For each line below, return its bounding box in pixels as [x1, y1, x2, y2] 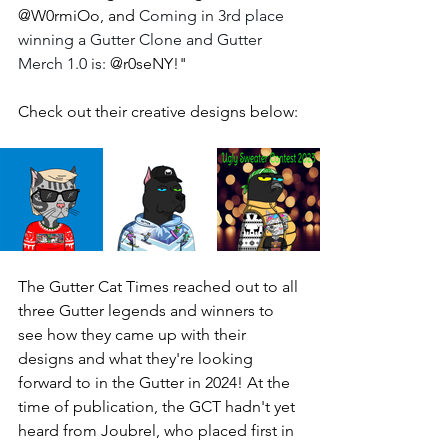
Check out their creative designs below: [18, 102, 302, 121]
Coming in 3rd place [139, 6, 288, 25]
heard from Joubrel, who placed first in [18, 421, 298, 440]
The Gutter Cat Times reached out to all [18, 277, 302, 296]
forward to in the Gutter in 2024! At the [18, 373, 294, 392]
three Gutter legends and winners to [18, 301, 278, 320]
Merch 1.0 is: [18, 54, 110, 73]
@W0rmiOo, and [18, 6, 139, 25]
